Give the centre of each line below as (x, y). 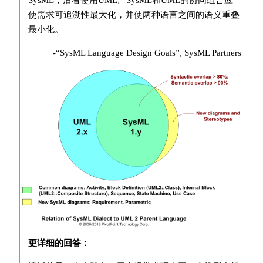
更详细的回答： (59, 243)
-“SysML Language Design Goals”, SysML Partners (147, 53)
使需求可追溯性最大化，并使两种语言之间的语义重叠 (134, 15)
